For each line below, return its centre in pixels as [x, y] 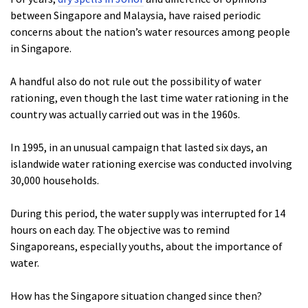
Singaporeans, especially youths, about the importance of [146, 246]
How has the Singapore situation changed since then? [136, 296]
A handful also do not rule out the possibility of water [136, 81]
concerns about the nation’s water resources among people [150, 32]
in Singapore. [41, 48]
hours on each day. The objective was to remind [120, 230]
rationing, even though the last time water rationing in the [150, 98]
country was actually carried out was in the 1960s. [125, 114]
